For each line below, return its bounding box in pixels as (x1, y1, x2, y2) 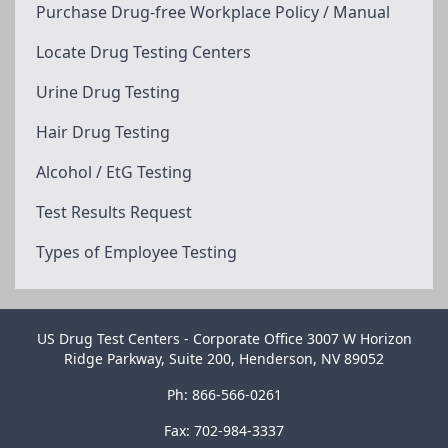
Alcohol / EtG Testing (36, 160, 192, 183)
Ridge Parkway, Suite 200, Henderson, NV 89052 (64, 348, 384, 368)
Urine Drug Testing (36, 80, 180, 103)
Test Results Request (36, 200, 192, 223)
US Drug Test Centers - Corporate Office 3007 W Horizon (36, 328, 412, 348)
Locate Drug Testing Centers (36, 40, 251, 63)
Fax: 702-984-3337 (164, 420, 284, 440)
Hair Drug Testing (36, 120, 170, 143)
